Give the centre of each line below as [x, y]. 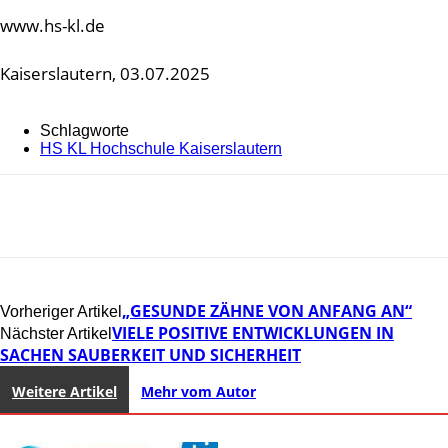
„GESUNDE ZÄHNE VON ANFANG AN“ [267, 310]
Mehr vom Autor [198, 391]
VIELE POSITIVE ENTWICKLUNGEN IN [253, 332]
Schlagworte [84, 130]
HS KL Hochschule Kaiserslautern [161, 148]
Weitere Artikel [64, 391]
